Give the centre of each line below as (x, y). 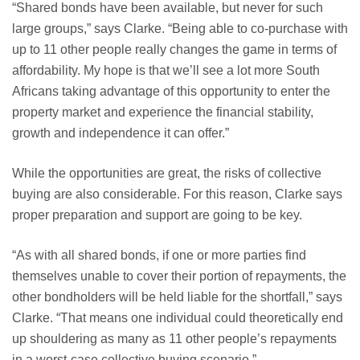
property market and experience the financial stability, (163, 112)
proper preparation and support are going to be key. (157, 215)
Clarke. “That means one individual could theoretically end (178, 318)
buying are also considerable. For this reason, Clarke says (177, 194)
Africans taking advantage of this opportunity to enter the (171, 92)
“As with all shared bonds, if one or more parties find (159, 256)
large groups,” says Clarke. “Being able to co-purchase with (180, 29)
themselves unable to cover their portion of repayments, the (179, 276)
